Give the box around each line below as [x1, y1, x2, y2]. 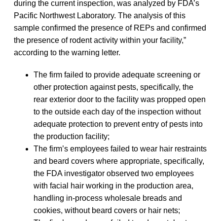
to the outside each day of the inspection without [34, 107, 201, 116]
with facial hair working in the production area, [34, 181, 193, 190]
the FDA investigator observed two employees [34, 169, 194, 178]
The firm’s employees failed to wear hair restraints [34, 144, 207, 153]
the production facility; [34, 132, 110, 141]
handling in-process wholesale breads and [34, 193, 182, 202]
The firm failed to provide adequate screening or [34, 70, 200, 79]
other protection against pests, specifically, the [34, 82, 193, 91]
